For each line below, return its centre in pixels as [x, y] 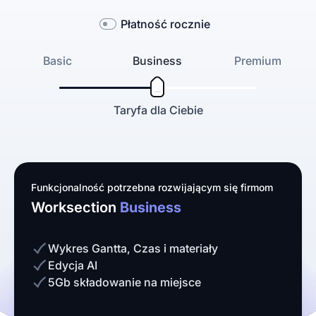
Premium [258, 61]
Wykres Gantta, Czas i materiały [133, 248]
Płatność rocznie [165, 24]
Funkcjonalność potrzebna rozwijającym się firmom [152, 187]
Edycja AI [73, 265]
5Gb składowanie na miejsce [124, 282]
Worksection [75, 207]
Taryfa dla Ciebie [158, 110]
